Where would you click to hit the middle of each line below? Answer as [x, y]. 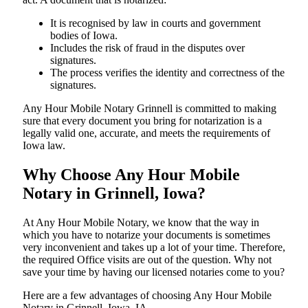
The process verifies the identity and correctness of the [167, 72]
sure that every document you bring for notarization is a [142, 120]
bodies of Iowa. [84, 35]
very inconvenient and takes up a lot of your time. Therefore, [154, 247]
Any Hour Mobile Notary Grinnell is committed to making [150, 108]
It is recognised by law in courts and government [155, 23]
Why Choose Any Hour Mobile [131, 174]
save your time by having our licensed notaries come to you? [154, 272]
